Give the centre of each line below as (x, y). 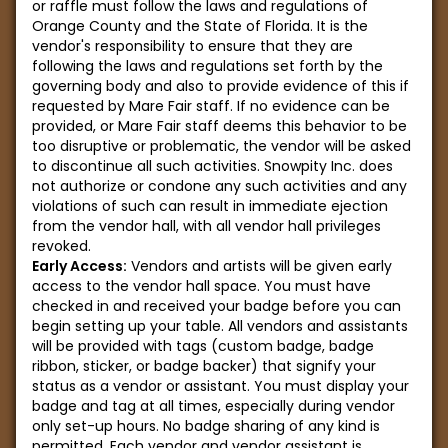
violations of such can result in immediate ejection (210, 206)
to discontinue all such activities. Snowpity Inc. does (212, 166)
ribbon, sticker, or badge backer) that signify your (204, 366)
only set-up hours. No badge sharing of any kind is (206, 426)
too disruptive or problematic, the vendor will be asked (221, 146)
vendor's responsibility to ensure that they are (192, 46)
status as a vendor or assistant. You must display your (220, 386)
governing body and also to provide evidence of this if (220, 86)
